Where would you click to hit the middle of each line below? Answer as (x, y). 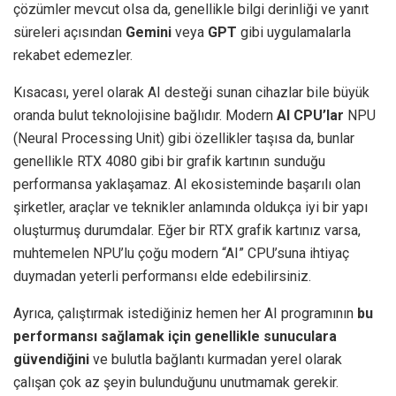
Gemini (148, 33)
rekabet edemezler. (73, 56)
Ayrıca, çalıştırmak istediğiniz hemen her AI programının (185, 314)
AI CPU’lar (310, 116)
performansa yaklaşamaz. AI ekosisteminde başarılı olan (187, 185)
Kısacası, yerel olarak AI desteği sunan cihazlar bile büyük (191, 93)
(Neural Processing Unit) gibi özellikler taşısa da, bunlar (184, 139)
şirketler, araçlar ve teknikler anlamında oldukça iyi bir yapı (190, 208)
